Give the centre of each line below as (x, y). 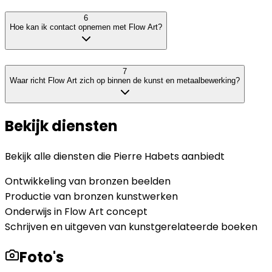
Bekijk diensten (61, 126)
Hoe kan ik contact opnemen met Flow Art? (86, 27)
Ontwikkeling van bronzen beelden (88, 181)
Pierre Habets (146, 156)
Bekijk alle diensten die (59, 156)
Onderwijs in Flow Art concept (76, 211)
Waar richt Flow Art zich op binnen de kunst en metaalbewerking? (125, 80)
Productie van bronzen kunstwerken (91, 196)
